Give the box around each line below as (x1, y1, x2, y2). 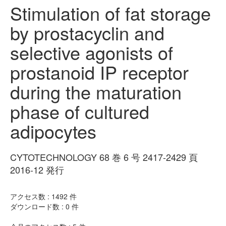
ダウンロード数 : (10, 201, 66, 212)
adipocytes (10, 118, 96, 144)
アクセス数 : (10, 191, 51, 202)
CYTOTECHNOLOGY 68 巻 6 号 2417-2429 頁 (10, 150, 198, 164)
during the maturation (10, 79, 182, 105)
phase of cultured (10, 98, 149, 125)
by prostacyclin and (10, 20, 164, 46)
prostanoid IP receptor (10, 59, 189, 85)
